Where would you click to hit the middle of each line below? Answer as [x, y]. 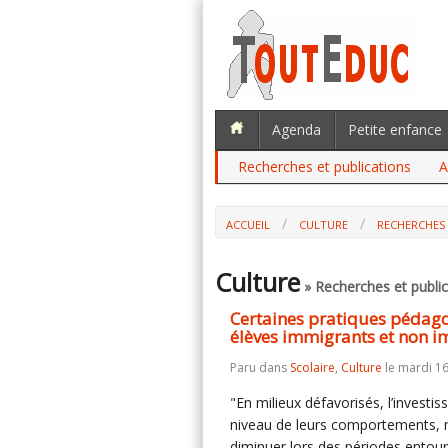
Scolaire [312, 367]
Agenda [296, 129]
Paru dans [260, 367]
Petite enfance [395, 129]
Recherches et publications [324, 166]
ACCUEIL [248, 224]
